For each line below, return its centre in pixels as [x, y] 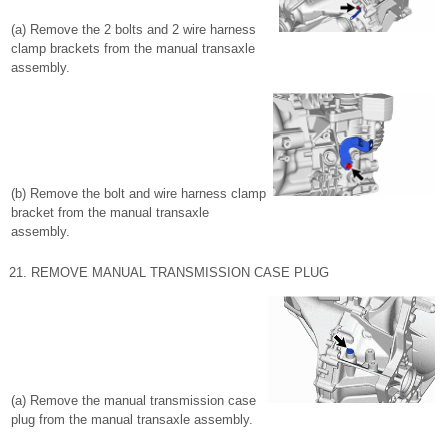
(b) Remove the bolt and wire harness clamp [138, 193]
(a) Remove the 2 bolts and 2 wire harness [133, 29]
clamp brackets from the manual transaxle [133, 48]
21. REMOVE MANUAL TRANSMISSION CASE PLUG [169, 272]
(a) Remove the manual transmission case [133, 400]
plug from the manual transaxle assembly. [132, 419]
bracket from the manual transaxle [110, 212]
